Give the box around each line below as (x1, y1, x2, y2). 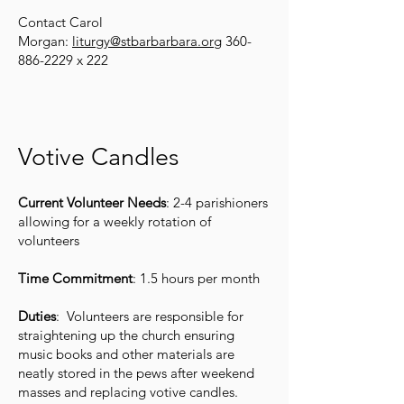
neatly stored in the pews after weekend (18, 364, 254, 381)
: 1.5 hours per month (133, 270, 263, 287)
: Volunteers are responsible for (56, 308, 243, 325)
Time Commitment (18, 270, 133, 287)
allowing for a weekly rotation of (18, 213, 211, 230)
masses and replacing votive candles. (18, 383, 238, 400)
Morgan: (18, 32, 72, 50)
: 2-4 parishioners (166, 194, 268, 211)
